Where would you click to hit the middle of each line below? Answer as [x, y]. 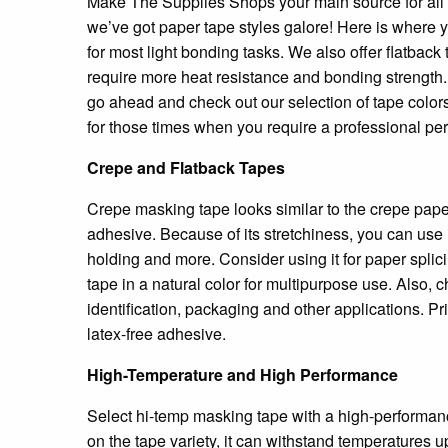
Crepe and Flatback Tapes [186, 167]
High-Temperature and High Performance [242, 374]
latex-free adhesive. [156, 333]
